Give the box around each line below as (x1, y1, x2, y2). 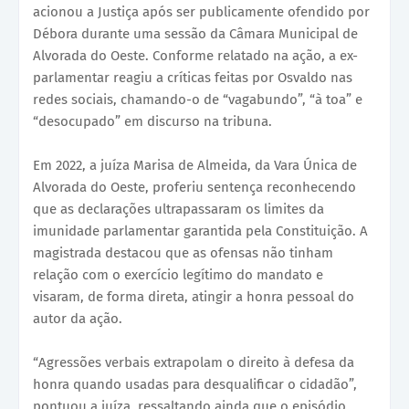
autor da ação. (33, 309, 122, 327)
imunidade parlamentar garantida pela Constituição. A (33, 222, 368, 239)
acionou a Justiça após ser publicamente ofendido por (33, 3, 370, 20)
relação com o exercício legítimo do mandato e (33, 266, 323, 283)
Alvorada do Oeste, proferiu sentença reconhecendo (33, 178, 356, 195)
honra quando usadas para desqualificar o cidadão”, (33, 375, 357, 393)
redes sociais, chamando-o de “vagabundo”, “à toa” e (33, 90, 362, 108)
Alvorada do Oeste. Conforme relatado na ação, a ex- (33, 47, 358, 64)
